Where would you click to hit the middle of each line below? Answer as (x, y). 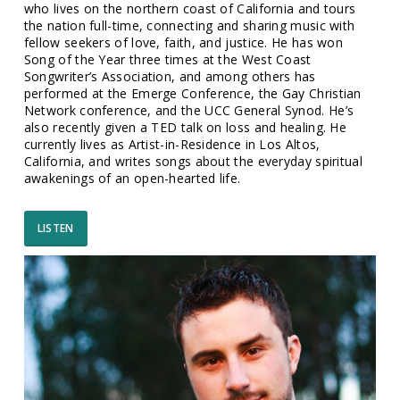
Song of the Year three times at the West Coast (167, 59)
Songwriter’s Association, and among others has (170, 76)
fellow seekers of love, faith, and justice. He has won (183, 42)
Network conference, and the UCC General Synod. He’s (189, 110)
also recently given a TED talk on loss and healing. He (185, 127)
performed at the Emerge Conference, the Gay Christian (192, 93)
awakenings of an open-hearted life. (132, 178)
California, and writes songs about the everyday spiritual (193, 161)
